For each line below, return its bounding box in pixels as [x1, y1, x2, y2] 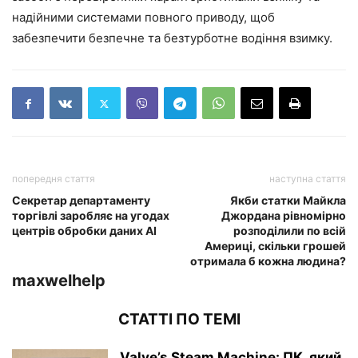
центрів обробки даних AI [12, 224, 157, 238]
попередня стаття [12, 173, 95, 185]
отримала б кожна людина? [190, 254, 346, 268]
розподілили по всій [233, 224, 346, 238]
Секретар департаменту [12, 193, 150, 208]
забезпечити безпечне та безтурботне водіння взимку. [12, 30, 332, 46]
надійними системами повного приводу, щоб [12, 10, 275, 26]
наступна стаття [269, 173, 346, 185]
